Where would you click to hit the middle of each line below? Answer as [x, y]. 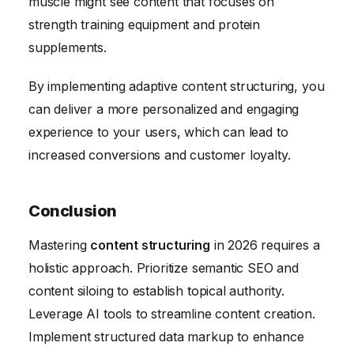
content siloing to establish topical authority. [156, 291]
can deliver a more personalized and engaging [164, 109]
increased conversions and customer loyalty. [160, 155]
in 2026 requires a [265, 245]
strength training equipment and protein [145, 24]
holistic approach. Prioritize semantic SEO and [164, 268]
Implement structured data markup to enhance [166, 337]
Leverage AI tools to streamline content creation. [172, 314]
